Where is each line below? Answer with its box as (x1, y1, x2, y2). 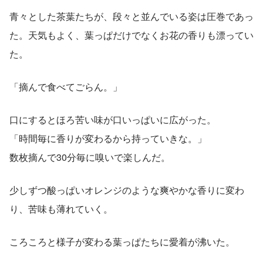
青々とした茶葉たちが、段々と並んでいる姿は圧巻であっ (9, 9, 254, 23)
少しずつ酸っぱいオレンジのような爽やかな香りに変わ (9, 183, 244, 197)
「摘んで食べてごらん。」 (9, 79, 122, 93)
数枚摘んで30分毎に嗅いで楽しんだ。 (9, 150, 170, 164)
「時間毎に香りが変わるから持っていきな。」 (9, 131, 207, 145)
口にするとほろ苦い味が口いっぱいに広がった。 (9, 112, 216, 126)
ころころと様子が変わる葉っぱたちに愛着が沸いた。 (9, 234, 235, 248)
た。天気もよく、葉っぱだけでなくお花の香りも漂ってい (9, 28, 254, 42)
